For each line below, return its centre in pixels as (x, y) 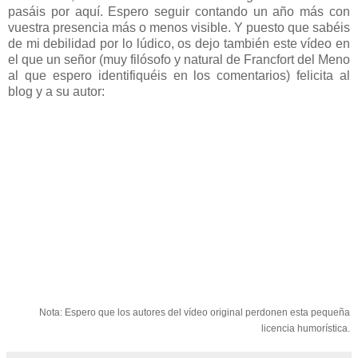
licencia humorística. (306, 328)
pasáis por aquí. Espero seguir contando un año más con (179, 11)
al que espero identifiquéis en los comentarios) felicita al (179, 75)
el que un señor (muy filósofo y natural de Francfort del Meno (179, 59)
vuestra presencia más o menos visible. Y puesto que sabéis (179, 27)
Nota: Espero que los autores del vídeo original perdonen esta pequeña (195, 312)
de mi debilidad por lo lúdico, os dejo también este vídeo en (179, 43)
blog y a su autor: (56, 91)
